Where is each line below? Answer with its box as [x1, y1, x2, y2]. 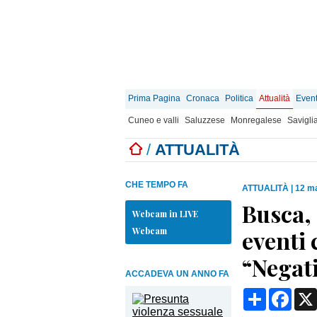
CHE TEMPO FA [125, 180, 188, 190]
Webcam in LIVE [132, 208, 198, 219]
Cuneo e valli [128, 115, 179, 125]
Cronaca [186, 93, 219, 103]
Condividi [266, 287, 314, 299]
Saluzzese [185, 115, 225, 125]
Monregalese [231, 115, 282, 125]
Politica [225, 93, 253, 103]
